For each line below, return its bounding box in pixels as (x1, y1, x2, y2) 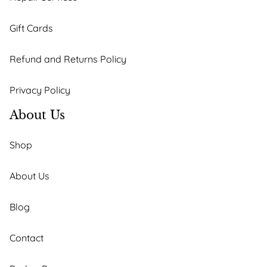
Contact (10, 232, 44, 244)
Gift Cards (10, 22, 53, 34)
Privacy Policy (10, 84, 70, 96)
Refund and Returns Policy (10, 53, 126, 65)
